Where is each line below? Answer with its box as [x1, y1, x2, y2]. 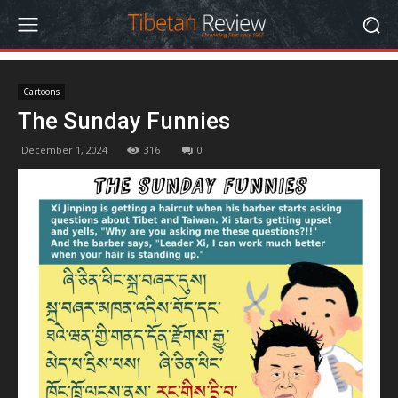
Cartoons [23, 85, 60, 98]
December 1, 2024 [21, 143, 107, 156]
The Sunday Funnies [18, 107, 230, 134]
